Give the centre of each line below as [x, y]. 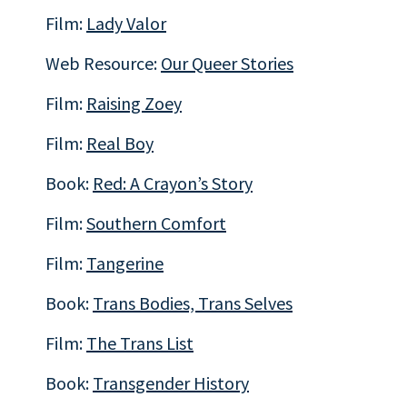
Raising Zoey [134, 103]
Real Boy [120, 143]
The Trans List [140, 343]
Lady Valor [126, 23]
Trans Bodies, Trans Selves [193, 303]
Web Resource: [103, 63]
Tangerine [125, 263]
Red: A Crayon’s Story [173, 183]
